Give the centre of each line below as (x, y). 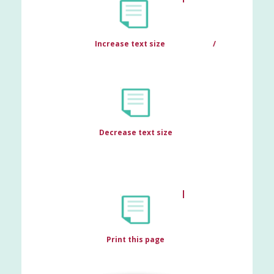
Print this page (135, 240)
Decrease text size (135, 133)
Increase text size (131, 44)
